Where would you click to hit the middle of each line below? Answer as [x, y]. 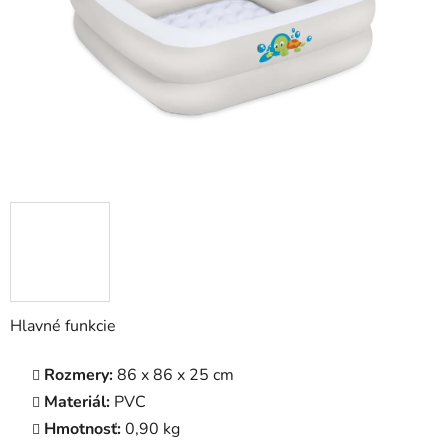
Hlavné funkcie [63, 326]
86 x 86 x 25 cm [173, 375]
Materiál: [77, 402]
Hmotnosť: [82, 429]
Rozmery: [78, 375]
